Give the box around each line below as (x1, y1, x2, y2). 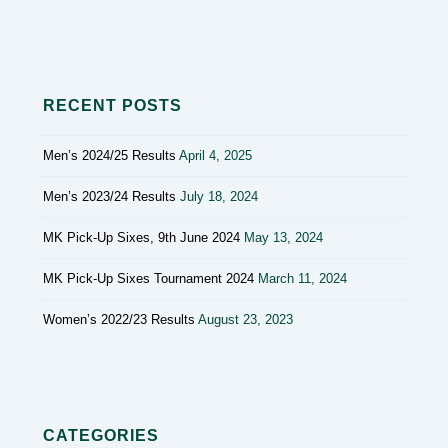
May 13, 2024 (244, 229, 323, 245)
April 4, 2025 (179, 147, 252, 163)
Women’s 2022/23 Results (43, 311, 195, 327)
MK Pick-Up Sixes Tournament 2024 (43, 270, 254, 286)
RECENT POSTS (43, 97, 182, 115)
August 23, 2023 (198, 311, 293, 327)
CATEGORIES (43, 426, 159, 444)
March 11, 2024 (258, 270, 347, 286)
